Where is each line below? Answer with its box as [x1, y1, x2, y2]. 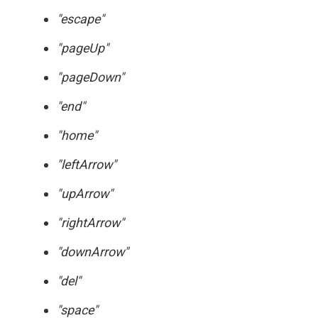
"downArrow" [57, 244, 128, 259]
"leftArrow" [57, 157, 116, 172]
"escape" [57, 11, 104, 26]
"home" [57, 128, 97, 143]
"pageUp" [57, 40, 109, 55]
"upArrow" [57, 186, 113, 201]
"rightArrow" [57, 215, 124, 230]
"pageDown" [57, 70, 124, 84]
